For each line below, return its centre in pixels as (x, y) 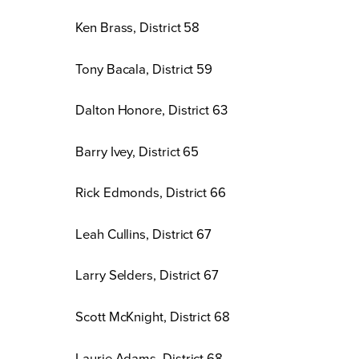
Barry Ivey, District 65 (137, 151)
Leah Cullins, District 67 (144, 233)
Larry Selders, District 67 (147, 275)
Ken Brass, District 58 (138, 27)
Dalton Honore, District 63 (151, 110)
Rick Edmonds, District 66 (151, 192)
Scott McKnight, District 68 (153, 316)
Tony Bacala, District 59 (144, 68)
